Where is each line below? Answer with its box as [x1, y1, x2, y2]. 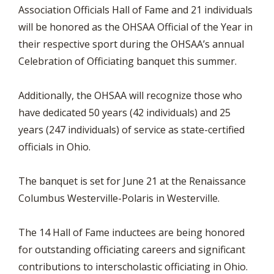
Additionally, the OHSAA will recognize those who [18, 89, 242, 102]
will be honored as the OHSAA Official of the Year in [18, 20, 253, 34]
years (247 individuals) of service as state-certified [18, 123, 245, 136]
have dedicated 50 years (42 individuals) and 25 [18, 106, 231, 119]
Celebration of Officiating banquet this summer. [18, 54, 237, 68]
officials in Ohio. [18, 140, 91, 154]
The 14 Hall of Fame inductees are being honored [18, 226, 245, 239]
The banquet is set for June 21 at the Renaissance [18, 174, 246, 188]
